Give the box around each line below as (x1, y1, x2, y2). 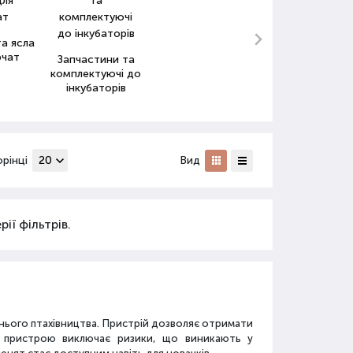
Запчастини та (57, 53, 135, 66)
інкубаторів (65, 81, 126, 95)
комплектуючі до (50, 67, 142, 80)
